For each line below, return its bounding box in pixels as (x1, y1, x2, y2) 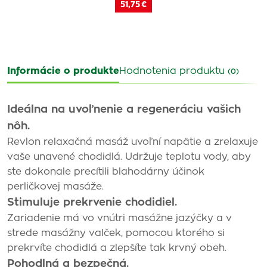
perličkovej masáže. (7, 182, 107, 191)
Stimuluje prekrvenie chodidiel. (7, 197, 177, 208)
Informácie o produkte (7, 66, 119, 76)
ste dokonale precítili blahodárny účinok (7, 167, 204, 176)
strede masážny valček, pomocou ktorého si (7, 228, 225, 238)
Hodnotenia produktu (119, 66, 228, 76)
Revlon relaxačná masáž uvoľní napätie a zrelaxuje (7, 137, 258, 147)
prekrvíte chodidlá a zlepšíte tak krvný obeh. (7, 243, 226, 253)
